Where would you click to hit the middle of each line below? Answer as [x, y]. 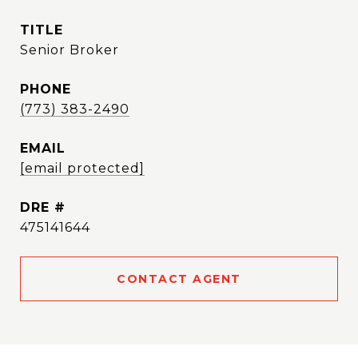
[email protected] [82, 168]
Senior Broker [70, 50]
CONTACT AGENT [179, 279]
